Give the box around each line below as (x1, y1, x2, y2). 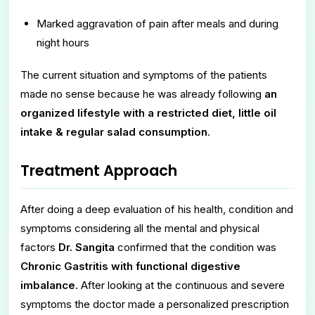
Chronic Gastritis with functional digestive (20, 259, 240, 273)
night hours (36, 35, 89, 49)
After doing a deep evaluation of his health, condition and (20, 202, 293, 216)
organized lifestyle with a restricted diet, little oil (20, 105, 276, 120)
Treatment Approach (20, 160, 177, 181)
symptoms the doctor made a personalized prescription (20, 297, 289, 311)
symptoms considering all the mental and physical (20, 221, 259, 235)
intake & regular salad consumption (20, 124, 207, 139)
